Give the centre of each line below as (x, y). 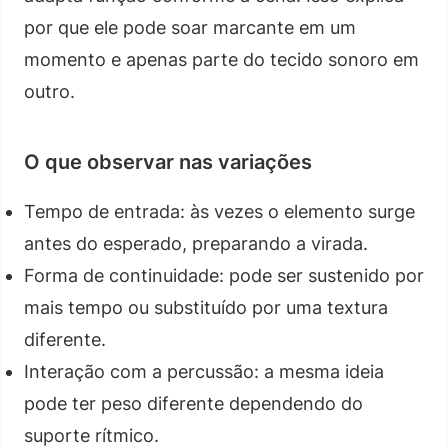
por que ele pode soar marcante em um (190, 27)
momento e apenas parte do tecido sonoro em (221, 59)
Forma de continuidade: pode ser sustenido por (224, 275)
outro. (49, 91)
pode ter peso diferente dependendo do (193, 403)
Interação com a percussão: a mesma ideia (204, 371)
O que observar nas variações (168, 161)
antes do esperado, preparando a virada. (196, 243)
